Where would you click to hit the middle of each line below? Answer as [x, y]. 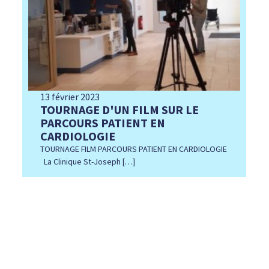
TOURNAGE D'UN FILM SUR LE [120, 110]
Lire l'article [169, 193]
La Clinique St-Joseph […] [88, 162]
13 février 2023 [70, 97]
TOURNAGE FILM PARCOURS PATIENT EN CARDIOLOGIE [134, 149]
